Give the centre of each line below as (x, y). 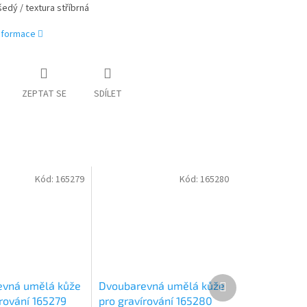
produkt (242, 292)
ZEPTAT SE (44, 94)
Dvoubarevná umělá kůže (162, 285)
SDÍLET (108, 94)
